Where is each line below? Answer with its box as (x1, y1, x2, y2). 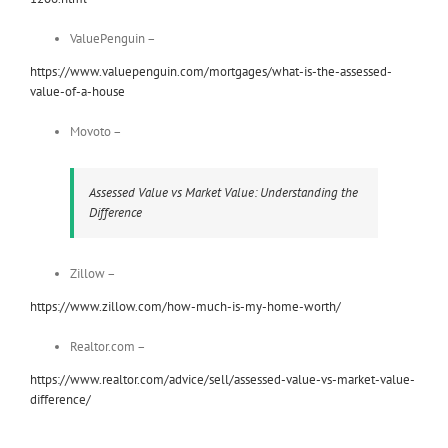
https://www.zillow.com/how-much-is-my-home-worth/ (30, 298, 341, 316)
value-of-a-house (30, 83, 125, 101)
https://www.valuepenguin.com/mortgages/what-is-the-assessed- (30, 63, 392, 81)
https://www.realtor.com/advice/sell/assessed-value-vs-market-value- (30, 371, 415, 389)
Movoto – (70, 123, 122, 141)
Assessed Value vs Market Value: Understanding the (89, 184, 358, 202)
